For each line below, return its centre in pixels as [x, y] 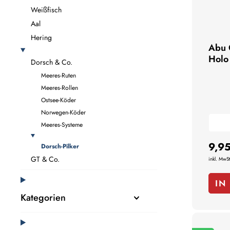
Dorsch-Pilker [60, 147]
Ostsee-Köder [59, 100]
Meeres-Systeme [62, 125]
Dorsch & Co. [52, 62]
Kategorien [43, 198]
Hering [41, 38]
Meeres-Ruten [59, 76]
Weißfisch [46, 10]
